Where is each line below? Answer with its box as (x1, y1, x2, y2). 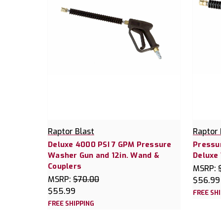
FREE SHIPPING (48, 199, 94, 208)
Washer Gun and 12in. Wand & (48, 150, 159, 161)
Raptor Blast (48, 126, 94, 137)
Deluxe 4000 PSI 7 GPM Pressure (48, 140, 172, 150)
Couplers (48, 161, 81, 172)
